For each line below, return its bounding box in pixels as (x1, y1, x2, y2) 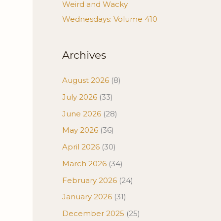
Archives (62, 49, 106, 61)
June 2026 (62, 109, 101, 118)
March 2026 (62, 158, 107, 168)
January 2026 (62, 192, 112, 202)
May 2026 (62, 125, 98, 135)
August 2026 (62, 75, 109, 85)
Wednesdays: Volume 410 (62, 14, 157, 24)
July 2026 (62, 92, 97, 102)
